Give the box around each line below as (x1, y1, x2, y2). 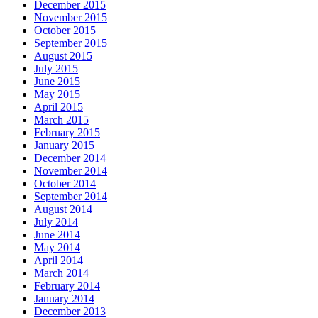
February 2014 (34, 279, 100, 292)
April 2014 (34, 253, 83, 266)
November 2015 (34, 11, 107, 23)
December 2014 (34, 151, 106, 164)
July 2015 (34, 62, 78, 75)
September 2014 (34, 190, 107, 202)
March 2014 (34, 266, 89, 279)
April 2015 (34, 100, 83, 113)
